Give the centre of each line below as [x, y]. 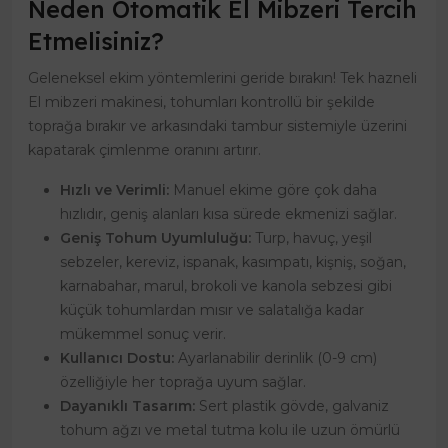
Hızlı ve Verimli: [114, 190]
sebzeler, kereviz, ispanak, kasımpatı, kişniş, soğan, [233, 262]
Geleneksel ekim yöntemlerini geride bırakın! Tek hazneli [222, 78]
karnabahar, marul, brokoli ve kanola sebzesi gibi [226, 286]
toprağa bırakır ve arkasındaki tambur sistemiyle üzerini [217, 126]
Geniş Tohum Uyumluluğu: [155, 238]
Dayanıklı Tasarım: [127, 406]
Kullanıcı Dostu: [117, 358]
